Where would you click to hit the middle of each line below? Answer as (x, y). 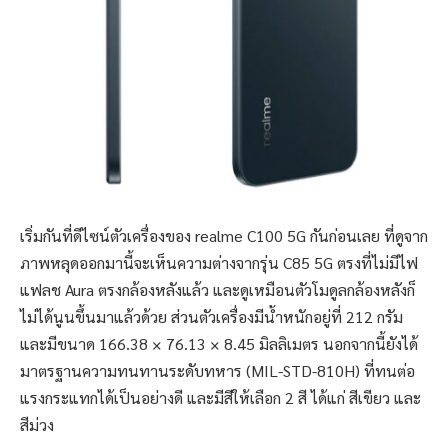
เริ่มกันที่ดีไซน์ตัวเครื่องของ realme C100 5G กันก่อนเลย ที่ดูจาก (224, 236)
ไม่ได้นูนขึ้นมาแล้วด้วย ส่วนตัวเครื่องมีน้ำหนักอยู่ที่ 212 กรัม (211, 317)
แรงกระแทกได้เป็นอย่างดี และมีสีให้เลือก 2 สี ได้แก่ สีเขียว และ (220, 398)
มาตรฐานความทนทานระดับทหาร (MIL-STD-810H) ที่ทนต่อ (217, 371)
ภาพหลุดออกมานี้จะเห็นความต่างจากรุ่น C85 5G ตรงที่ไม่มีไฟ (219, 263)
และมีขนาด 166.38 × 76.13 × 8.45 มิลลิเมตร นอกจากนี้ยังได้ (219, 344)
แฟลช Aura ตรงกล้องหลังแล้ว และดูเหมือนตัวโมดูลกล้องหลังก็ (217, 290)
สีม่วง (37, 425)
